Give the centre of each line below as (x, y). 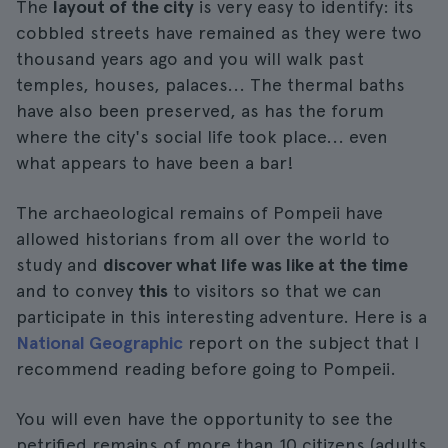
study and (59, 264)
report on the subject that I (301, 342)
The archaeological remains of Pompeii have (199, 212)
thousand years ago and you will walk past (190, 58)
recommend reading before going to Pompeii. (206, 368)
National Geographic (99, 342)
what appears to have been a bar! (155, 162)
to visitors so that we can (275, 290)
